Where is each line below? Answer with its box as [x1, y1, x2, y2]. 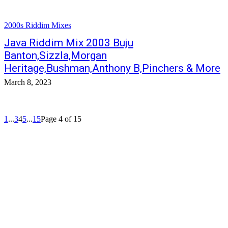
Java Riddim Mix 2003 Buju [4, 37, 133, 49]
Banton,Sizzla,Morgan [4, 49, 107, 62]
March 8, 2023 [4, 78, 51, 87]
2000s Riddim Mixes [4, 21, 71, 30]
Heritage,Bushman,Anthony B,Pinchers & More [4, 62, 220, 74]
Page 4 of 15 [41, 115, 81, 123]
